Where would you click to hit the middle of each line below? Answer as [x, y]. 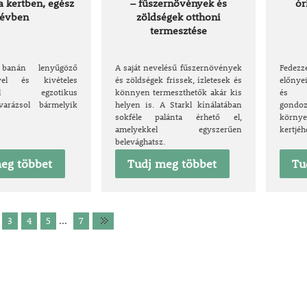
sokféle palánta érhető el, [178, 116]
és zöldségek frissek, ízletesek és [178, 79]
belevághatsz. [140, 141]
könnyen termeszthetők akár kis [178, 92]
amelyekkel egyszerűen [178, 129]
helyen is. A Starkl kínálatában [178, 104]
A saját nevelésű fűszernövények [178, 67]
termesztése [178, 30]
